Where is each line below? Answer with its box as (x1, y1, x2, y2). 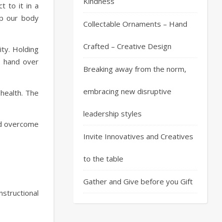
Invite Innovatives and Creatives (83, 131, 193, 141)
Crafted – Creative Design (83, 41, 173, 51)
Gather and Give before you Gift (83, 176, 193, 186)
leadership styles (83, 109, 142, 118)
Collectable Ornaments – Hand (83, 19, 187, 29)
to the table (83, 154, 123, 164)
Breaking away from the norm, (83, 64, 186, 74)
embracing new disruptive (83, 86, 171, 96)
